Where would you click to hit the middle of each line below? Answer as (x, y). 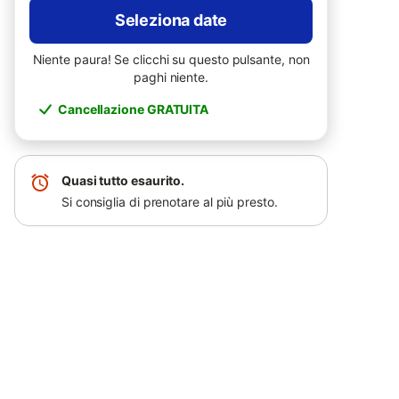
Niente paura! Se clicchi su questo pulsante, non (171, 59)
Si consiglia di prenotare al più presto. (170, 202)
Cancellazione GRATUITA (134, 109)
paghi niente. (171, 77)
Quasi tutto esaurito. (123, 180)
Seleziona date (171, 20)
